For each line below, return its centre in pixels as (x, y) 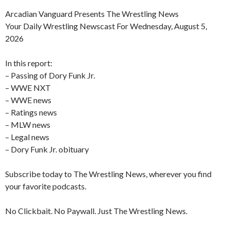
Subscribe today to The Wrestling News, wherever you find (108, 174)
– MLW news (28, 124)
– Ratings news (31, 112)
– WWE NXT (28, 87)
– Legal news (27, 137)
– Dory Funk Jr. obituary (47, 149)
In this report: (29, 63)
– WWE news (28, 100)
